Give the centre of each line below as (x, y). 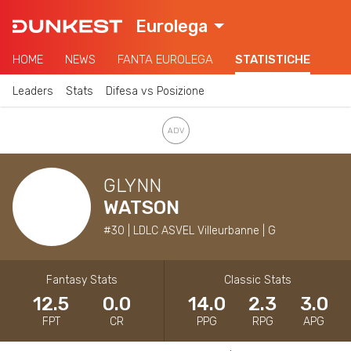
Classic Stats (258, 280)
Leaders (33, 91)
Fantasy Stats (82, 280)
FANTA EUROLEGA (165, 60)
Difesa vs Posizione (155, 91)
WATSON (141, 207)
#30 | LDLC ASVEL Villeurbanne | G (190, 230)
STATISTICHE (273, 60)
